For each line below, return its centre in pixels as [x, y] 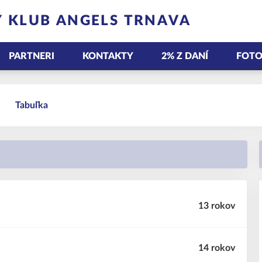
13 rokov [217, 206]
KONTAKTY [108, 56]
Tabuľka [32, 105]
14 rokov [217, 248]
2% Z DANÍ [185, 56]
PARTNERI [32, 56]
